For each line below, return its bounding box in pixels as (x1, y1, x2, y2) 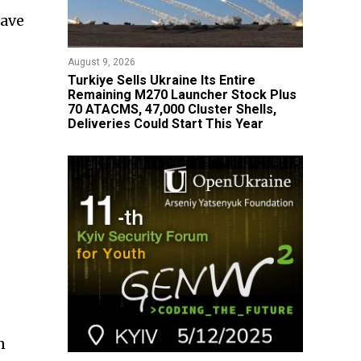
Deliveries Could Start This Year (67, 116, 263, 131)
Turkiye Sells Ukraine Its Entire (67, 73, 255, 88)
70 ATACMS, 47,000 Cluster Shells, (67, 102, 276, 117)
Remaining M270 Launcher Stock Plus (67, 87, 297, 102)
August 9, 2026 (67, 56, 135, 68)
